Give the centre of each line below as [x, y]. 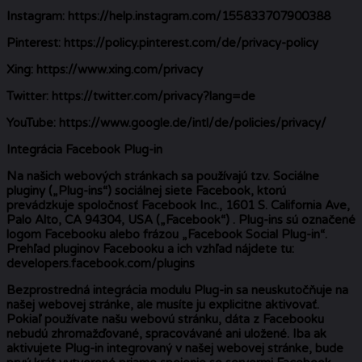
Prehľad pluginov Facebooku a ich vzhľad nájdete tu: [150, 248]
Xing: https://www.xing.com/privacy [105, 69]
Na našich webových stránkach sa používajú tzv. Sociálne [163, 176]
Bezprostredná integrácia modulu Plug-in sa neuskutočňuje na [177, 290]
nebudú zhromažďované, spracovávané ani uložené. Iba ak [166, 333]
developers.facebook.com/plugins [101, 263]
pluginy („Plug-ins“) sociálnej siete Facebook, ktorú [146, 190]
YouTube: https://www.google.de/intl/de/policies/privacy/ [166, 122]
